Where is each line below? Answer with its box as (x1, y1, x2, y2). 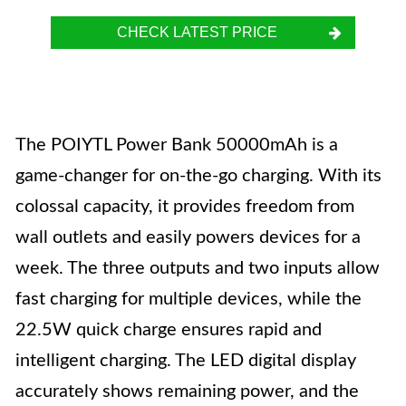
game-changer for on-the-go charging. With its (15, 167, 382, 185)
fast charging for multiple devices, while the (15, 290, 362, 308)
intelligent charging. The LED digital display (15, 352, 356, 370)
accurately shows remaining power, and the (15, 382, 359, 401)
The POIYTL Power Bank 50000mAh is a (15, 136, 338, 154)
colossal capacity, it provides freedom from (15, 198, 354, 216)
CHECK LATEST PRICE (116, 24, 277, 40)
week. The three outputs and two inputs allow (15, 259, 380, 277)
